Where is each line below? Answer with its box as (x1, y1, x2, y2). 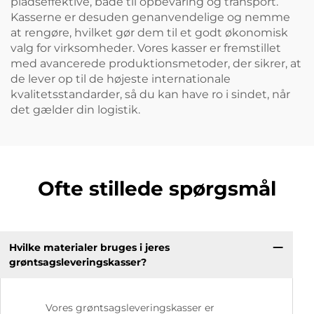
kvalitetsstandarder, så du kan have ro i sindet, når (11, 88, 290, 101)
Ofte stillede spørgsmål (38, 177, 276, 200)
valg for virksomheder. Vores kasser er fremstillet (11, 41, 281, 55)
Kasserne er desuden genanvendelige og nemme (11, 11, 290, 24)
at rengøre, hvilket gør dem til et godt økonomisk (11, 26, 288, 39)
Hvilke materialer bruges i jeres (8, 240, 170, 254)
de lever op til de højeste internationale (11, 72, 231, 86)
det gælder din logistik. (11, 103, 140, 116)
